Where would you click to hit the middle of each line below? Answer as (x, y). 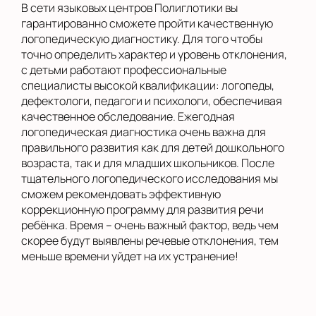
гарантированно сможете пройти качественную (147, 23)
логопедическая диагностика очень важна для (144, 132)
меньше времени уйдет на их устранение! (130, 256)
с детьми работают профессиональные (124, 69)
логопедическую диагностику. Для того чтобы (142, 38)
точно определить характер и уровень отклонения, (154, 54)
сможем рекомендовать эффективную (121, 194)
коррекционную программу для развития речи (142, 209)
